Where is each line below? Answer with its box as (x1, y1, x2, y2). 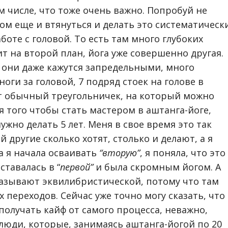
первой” (60, 161, 93, 173)
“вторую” (99, 147, 140, 159)
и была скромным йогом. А (93, 161, 221, 173)
